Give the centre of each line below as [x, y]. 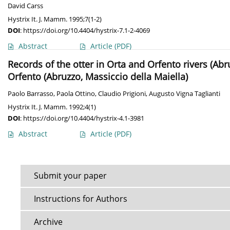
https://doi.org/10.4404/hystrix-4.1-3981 [84, 118]
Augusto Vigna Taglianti [185, 94]
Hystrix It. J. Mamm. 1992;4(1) [52, 107]
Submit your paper [70, 176]
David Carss [25, 6]
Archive [48, 222]
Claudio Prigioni [122, 94]
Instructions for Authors [81, 199]
